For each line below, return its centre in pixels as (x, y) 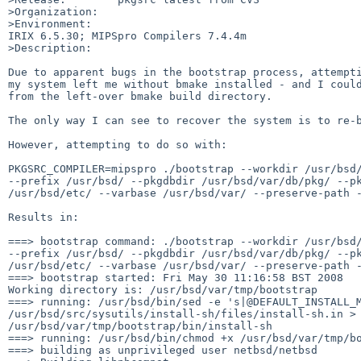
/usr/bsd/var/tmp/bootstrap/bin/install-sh (140, 326)
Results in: (44, 217)
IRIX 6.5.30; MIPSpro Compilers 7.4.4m (127, 35)
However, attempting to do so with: (118, 144)
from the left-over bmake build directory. (140, 96)
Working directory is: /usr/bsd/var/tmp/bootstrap (163, 289)
